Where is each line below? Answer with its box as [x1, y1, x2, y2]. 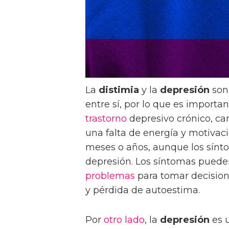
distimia [99, 84, 139, 96]
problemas [85, 170, 135, 181]
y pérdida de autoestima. [85, 184, 200, 196]
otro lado [104, 214, 145, 225]
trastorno [85, 112, 127, 124]
